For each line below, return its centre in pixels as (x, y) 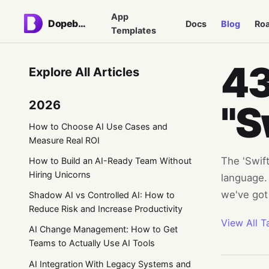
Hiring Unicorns (60, 174)
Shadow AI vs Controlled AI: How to (102, 195)
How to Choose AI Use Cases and (98, 126)
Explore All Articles (84, 72)
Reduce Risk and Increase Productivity (106, 209)
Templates (133, 30)
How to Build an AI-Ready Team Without (110, 160)
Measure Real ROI (64, 140)
